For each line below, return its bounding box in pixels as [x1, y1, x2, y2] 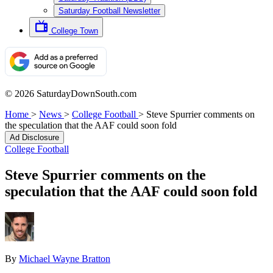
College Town [51, 26, 98, 35]
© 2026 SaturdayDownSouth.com [5, 88, 136, 99]
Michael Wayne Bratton [19, 253, 110, 264]
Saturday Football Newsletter [58, 6, 160, 15]
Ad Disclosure [10, 133, 59, 142]
